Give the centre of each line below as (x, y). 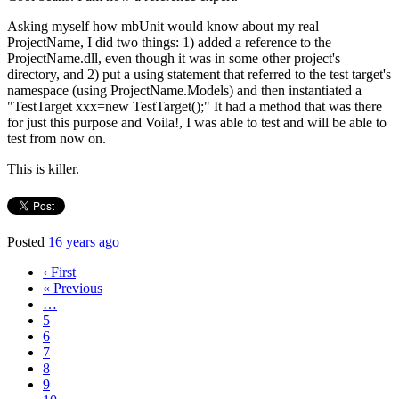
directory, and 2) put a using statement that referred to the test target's (199, 74)
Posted (28, 242)
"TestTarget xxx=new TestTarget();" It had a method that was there (195, 106)
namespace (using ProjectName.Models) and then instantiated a (184, 90)
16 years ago (84, 242)
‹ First (59, 272)
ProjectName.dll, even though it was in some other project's (174, 58)
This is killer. (43, 169)
